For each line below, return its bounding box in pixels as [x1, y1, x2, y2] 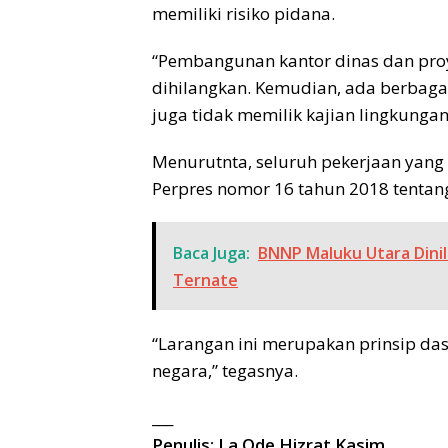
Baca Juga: [173, 242, 250, 265]
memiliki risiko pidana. [152, 2, 335, 26]
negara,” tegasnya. [152, 359, 298, 383]
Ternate [173, 269, 238, 292]
